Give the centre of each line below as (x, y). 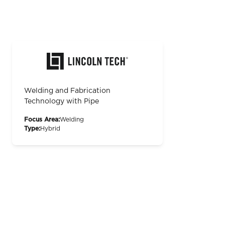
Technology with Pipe (62, 101)
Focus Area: (42, 119)
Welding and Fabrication (67, 91)
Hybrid (50, 128)
